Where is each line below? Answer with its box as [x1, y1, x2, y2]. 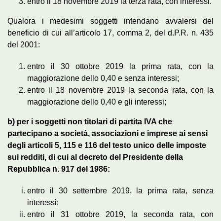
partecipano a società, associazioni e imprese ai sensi [7, 129, 208, 138]
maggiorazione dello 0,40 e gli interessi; [27, 97, 166, 106]
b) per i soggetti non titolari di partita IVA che [7, 117, 172, 126]
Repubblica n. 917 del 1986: [7, 164, 110, 173]
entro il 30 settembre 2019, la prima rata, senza [27, 186, 214, 195]
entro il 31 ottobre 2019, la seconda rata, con [27, 210, 214, 219]
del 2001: [7, 40, 40, 49]
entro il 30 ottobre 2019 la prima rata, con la [27, 62, 214, 71]
